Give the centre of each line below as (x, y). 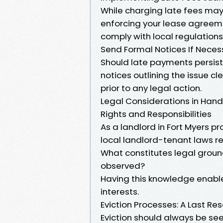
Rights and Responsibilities (156, 114)
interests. (120, 191)
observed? (123, 166)
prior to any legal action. (151, 88)
